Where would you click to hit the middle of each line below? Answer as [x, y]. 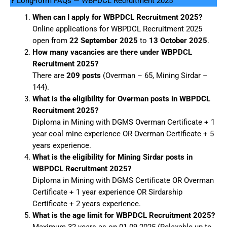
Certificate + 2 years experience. [86, 204]
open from [51, 41]
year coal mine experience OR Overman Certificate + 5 [123, 134]
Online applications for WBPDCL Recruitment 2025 [117, 29]
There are [49, 75]
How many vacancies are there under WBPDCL [112, 52]
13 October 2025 [178, 41]
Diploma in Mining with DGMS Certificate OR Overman [123, 180]
